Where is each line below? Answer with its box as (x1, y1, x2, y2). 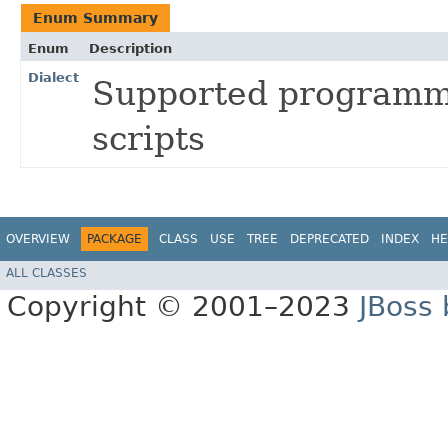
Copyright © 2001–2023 (7, 289, 359, 323)
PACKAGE (87, 232, 142, 247)
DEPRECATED (290, 232, 369, 247)
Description (89, 41, 172, 57)
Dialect (28, 70, 79, 86)
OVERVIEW (6, 232, 70, 247)
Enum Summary (33, 10, 158, 27)
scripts (92, 120, 205, 159)
